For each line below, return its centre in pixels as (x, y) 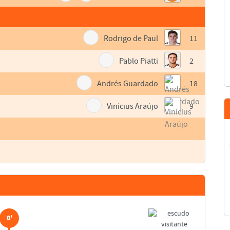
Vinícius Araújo (133, 107)
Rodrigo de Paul (131, 39)
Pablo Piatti (139, 61)
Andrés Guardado (128, 84)
